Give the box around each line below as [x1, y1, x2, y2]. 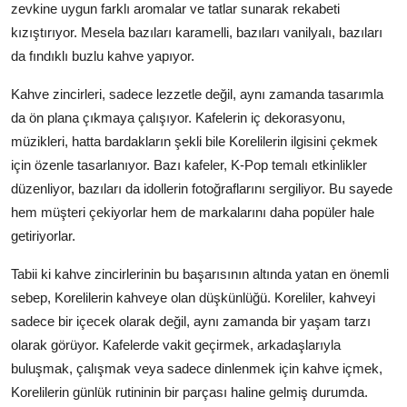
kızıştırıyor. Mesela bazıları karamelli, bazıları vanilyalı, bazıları [11, 24, 382, 40]
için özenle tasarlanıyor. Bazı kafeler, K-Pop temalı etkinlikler [11, 156, 367, 173]
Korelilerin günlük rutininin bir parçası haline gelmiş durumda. [11, 383, 368, 400]
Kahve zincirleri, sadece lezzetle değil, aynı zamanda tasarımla [11, 85, 383, 102]
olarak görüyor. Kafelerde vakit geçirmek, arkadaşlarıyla [11, 336, 341, 352]
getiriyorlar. [11, 227, 75, 243]
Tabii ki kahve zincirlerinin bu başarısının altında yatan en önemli [11, 265, 389, 282]
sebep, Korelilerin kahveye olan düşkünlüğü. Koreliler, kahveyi [11, 289, 375, 305]
